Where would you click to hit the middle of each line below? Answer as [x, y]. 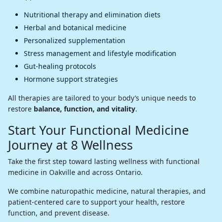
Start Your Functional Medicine [98, 130]
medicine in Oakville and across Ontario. [75, 172]
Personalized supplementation [75, 40]
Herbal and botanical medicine [75, 27]
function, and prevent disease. [59, 213]
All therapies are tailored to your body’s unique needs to [102, 98]
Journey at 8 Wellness [70, 144]
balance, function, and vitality [84, 109]
